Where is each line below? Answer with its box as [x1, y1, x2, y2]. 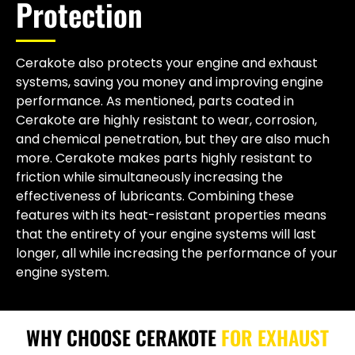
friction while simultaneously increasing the [16, 168, 283, 187]
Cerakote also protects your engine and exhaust [16, 54, 318, 73]
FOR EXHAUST [216, 323, 329, 353]
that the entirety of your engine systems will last [16, 225, 316, 244]
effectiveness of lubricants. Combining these [16, 187, 294, 206]
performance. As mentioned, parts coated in [16, 92, 294, 111]
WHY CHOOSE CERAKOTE [26, 323, 216, 353]
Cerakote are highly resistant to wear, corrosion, [16, 111, 317, 130]
